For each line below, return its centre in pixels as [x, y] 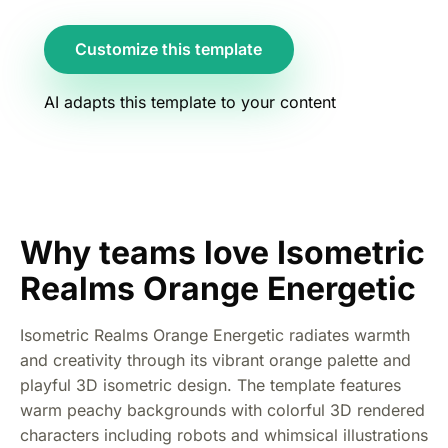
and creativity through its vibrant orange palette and [215, 359]
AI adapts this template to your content [190, 101]
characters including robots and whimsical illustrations [224, 434]
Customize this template [169, 49]
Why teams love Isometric [222, 252]
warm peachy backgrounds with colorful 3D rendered [222, 409]
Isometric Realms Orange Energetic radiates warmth [215, 334]
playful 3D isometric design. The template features [210, 384]
